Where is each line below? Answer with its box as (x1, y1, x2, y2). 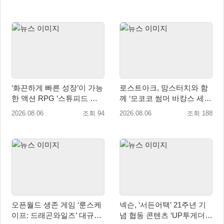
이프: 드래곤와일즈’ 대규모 (11, 210, 101, 219)
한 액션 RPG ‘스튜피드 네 (11, 94, 56, 103)
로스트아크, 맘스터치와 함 (119, 83, 208, 92)
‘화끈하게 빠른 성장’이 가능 (11, 83, 103, 92)
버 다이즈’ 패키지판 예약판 (11, 104, 101, 113)
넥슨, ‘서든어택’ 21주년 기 (119, 200, 206, 209)
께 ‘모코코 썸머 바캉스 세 (119, 94, 204, 103)
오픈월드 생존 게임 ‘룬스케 (11, 200, 101, 209)
